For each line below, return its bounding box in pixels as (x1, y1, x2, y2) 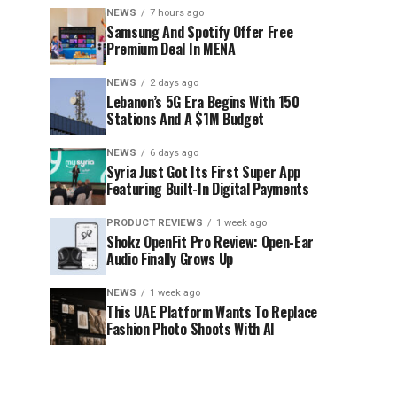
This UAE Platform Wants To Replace (106, 300, 318, 323)
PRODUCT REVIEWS (106, 216, 203, 229)
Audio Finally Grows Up (106, 247, 233, 269)
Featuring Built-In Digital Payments (106, 177, 309, 199)
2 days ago (150, 76, 198, 89)
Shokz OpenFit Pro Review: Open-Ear (106, 230, 315, 253)
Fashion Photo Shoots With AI (106, 317, 276, 339)
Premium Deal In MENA (106, 37, 236, 59)
